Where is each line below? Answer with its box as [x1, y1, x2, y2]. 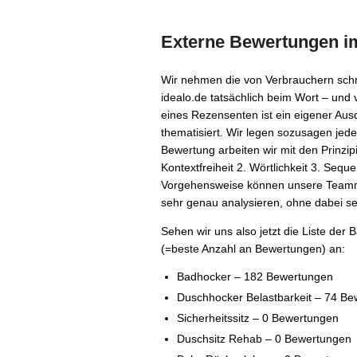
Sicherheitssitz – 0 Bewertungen [177, 312, 339, 324]
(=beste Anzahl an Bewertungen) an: [161, 242, 345, 255]
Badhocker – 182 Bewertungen [177, 270, 333, 283]
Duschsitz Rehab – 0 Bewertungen [177, 332, 351, 345]
